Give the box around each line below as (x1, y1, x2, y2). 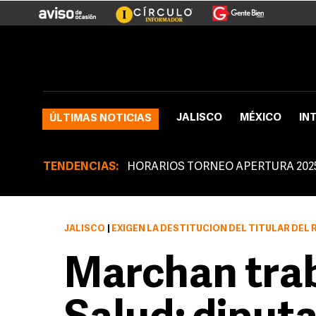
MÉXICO (240, 113, 281, 123)
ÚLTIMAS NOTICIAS (49, 114, 152, 124)
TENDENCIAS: (43, 162, 119, 173)
